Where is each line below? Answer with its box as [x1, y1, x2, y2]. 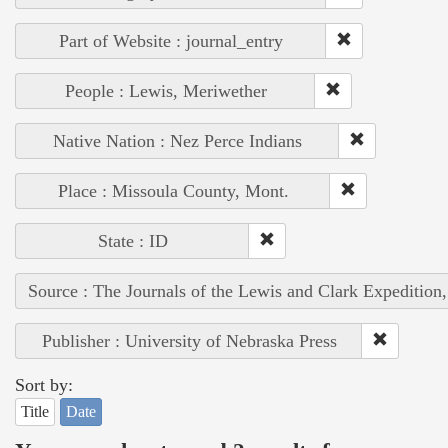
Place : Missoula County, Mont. [57, 180, 289, 201]
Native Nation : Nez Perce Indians [53, 130, 302, 151]
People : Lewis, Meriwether [64, 80, 267, 101]
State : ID [97, 230, 168, 251]
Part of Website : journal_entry [59, 30, 283, 51]
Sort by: [15, 374, 73, 395]
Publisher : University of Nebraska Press [41, 330, 337, 351]
